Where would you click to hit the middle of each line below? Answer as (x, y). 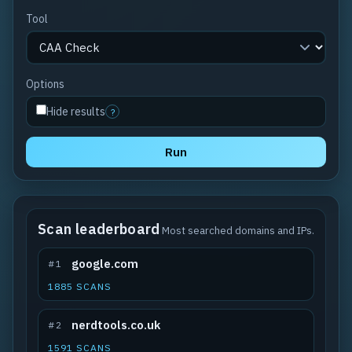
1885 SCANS (80, 286)
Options (45, 84)
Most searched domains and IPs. (238, 231)
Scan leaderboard (99, 229)
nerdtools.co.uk (115, 325)
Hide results (76, 112)
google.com (104, 264)
